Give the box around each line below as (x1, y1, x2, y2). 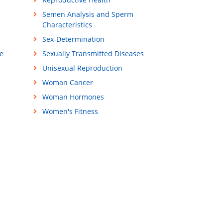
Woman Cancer (42, 78, 93, 88)
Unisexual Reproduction (42, 63, 122, 73)
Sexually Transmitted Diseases (42, 49, 144, 59)
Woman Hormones (42, 92, 104, 102)
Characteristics (42, 20, 92, 30)
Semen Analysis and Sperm (42, 9, 133, 19)
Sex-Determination (42, 34, 105, 44)
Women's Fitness (42, 107, 98, 116)
